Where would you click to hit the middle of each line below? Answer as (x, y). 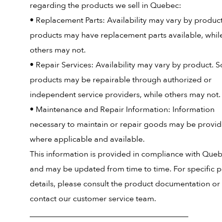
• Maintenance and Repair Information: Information (122, 110)
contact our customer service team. (93, 199)
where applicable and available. (87, 139)
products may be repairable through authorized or (121, 80)
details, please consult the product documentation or (125, 184)
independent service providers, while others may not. (125, 95)
